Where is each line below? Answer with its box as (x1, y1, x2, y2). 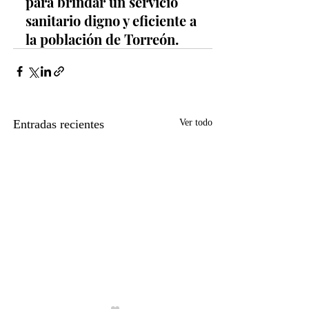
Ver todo (179, 117, 212, 128)
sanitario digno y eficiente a (26, 10, 200, 30)
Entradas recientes (13, 117, 104, 131)
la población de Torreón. (26, 29, 179, 48)
